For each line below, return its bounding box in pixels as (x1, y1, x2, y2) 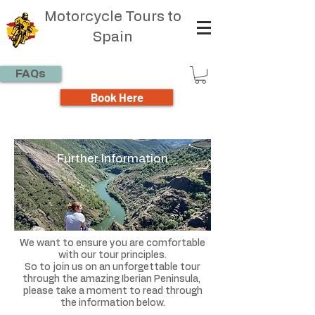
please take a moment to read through (22, 286, 202, 297)
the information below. (60, 298, 165, 309)
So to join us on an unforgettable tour (25, 262, 200, 273)
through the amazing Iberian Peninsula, (22, 274, 202, 285)
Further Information (57, 153, 168, 165)
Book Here (90, 90, 143, 105)
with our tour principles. (58, 250, 167, 261)
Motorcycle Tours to (44, 10, 181, 24)
